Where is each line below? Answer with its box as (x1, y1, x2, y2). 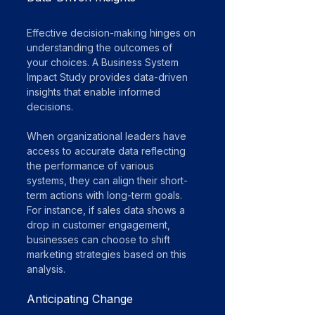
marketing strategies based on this (27, 248, 189, 260)
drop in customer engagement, (27, 219, 173, 231)
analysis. (27, 263, 65, 275)
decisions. (27, 101, 76, 112)
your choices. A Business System (27, 56, 181, 68)
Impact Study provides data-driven (27, 71, 191, 83)
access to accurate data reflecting (27, 145, 188, 157)
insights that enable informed (27, 86, 163, 98)
